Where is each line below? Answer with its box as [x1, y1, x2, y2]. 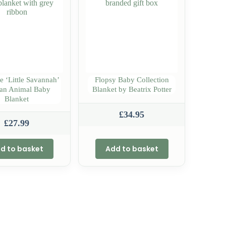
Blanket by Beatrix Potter [92, 85, 172, 93]
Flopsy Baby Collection [94, 75, 169, 84]
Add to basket [105, 143, 158, 154]
